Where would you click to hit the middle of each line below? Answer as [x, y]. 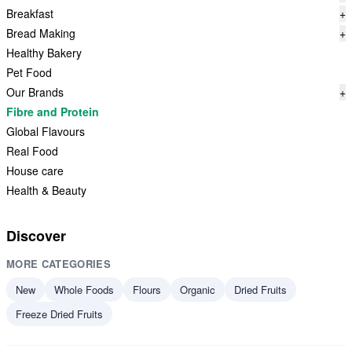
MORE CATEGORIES [59, 264]
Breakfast [30, 13]
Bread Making [41, 33]
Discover [36, 236]
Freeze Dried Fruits [59, 314]
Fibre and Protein [53, 112]
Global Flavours [46, 131]
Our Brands [35, 92]
